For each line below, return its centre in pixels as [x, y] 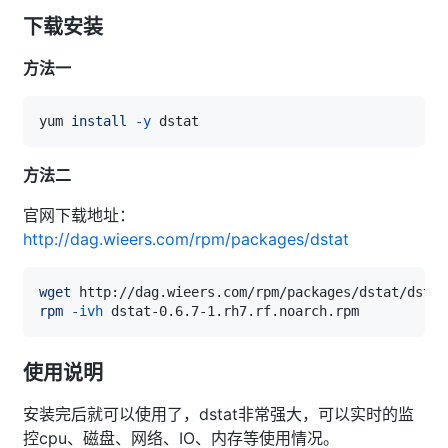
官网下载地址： [79, 214]
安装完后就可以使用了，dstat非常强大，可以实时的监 [218, 413]
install [99, 120]
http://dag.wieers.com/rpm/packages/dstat [186, 238]
